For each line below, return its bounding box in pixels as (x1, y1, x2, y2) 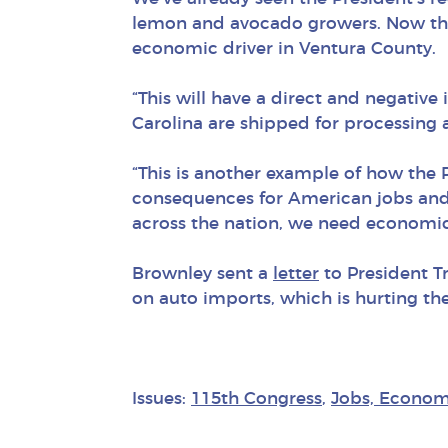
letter (273, 264, 319, 282)
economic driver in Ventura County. (132, 39, 436, 57)
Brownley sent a (132, 264, 273, 282)
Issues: (132, 389, 191, 407)
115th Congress (191, 389, 322, 407)
